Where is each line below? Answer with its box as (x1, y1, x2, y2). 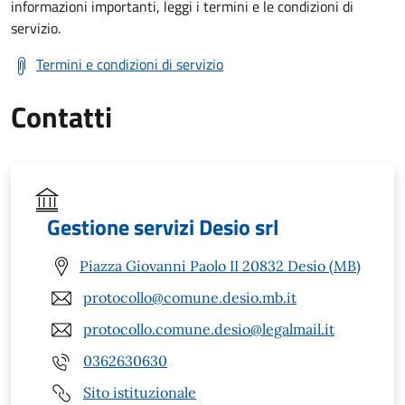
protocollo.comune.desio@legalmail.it (83, 320, 334, 339)
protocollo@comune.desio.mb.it (83, 288, 297, 307)
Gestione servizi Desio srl (47, 210, 278, 243)
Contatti (11, 94, 112, 138)
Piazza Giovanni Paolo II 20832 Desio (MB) (80, 257, 361, 276)
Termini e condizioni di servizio (36, 52, 223, 75)
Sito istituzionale (83, 383, 196, 402)
